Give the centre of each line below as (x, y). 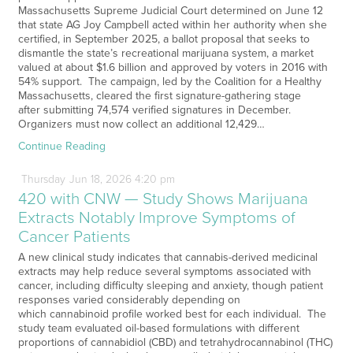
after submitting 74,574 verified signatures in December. (154, 110)
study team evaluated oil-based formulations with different (158, 329)
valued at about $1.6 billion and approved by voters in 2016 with (173, 68)
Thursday (43, 180)
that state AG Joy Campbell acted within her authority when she (172, 25)
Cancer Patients (74, 237)
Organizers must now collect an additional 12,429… (141, 124)
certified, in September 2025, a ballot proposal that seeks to (163, 39)
